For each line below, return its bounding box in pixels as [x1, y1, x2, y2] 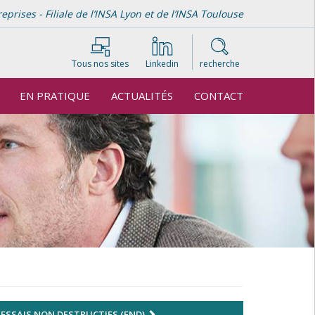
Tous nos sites [72, 58, 129, 70]
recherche [200, 58, 240, 70]
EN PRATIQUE [20, 89, 90, 103]
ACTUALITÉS [111, 89, 173, 103]
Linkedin [146, 58, 179, 70]
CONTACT [194, 89, 243, 103]
